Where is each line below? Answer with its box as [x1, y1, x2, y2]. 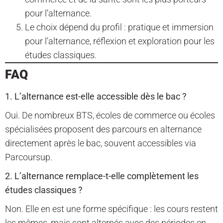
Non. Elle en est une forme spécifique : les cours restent [5, 204, 218, 215]
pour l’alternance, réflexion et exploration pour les [25, 36, 215, 47]
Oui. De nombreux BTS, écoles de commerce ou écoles [5, 110, 215, 121]
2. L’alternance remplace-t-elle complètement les [5, 171, 199, 182]
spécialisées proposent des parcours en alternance [5, 124, 202, 135]
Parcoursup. [5, 152, 52, 163]
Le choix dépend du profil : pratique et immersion [25, 22, 214, 33]
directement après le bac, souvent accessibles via [5, 138, 196, 149]
